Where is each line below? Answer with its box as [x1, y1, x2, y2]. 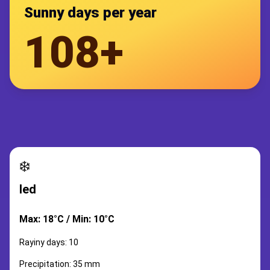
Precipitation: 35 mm [19, 259, 100, 269]
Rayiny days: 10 [19, 237, 78, 247]
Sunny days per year [24, 4, 157, 21]
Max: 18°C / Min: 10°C [19, 213, 115, 225]
